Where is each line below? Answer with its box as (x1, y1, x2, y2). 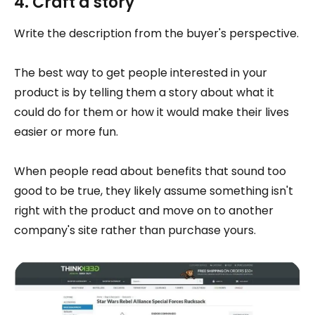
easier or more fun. (14, 124, 118, 141)
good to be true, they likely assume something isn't (14, 183, 293, 200)
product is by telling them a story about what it (14, 84, 274, 101)
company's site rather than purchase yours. (14, 222, 256, 239)
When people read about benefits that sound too (14, 163, 286, 180)
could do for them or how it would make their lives (14, 104, 289, 121)
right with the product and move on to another (14, 202, 274, 219)
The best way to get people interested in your (14, 65, 267, 82)
